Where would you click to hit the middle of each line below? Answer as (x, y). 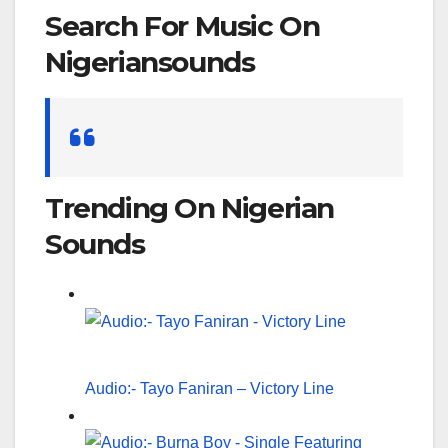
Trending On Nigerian (190, 207)
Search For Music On (182, 26)
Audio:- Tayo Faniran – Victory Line (209, 388)
